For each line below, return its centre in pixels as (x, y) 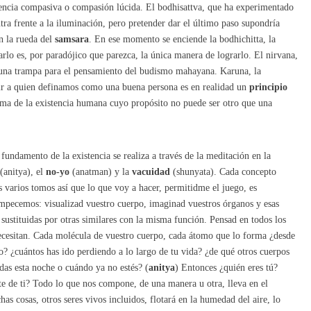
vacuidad (151, 171)
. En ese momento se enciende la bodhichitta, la (182, 39)
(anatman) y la (101, 171)
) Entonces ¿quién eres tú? (226, 267)
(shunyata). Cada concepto (223, 171)
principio (268, 87)
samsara (72, 39)
